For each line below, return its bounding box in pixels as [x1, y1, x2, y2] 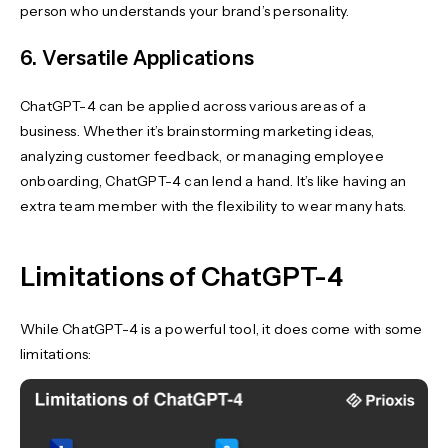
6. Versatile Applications [20, 46, 254, 71]
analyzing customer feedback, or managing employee [20, 147, 384, 166]
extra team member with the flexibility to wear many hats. [20, 197, 410, 216]
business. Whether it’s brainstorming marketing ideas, [20, 122, 375, 141]
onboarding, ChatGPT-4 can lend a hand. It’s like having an [20, 172, 407, 191]
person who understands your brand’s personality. [20, 2, 353, 21]
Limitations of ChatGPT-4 [20, 261, 343, 294]
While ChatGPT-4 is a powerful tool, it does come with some [20, 320, 423, 339]
